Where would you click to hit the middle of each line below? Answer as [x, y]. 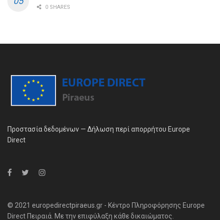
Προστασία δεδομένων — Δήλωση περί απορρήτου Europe [99, 129]
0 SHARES [57, 7]
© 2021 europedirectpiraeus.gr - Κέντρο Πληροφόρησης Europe [106, 205]
